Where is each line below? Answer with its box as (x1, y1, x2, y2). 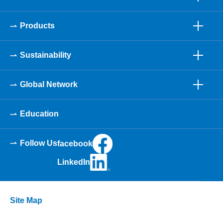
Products (20, 21, 55, 30)
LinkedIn (57, 157, 90, 166)
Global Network (20, 80, 78, 89)
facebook (57, 139, 93, 148)
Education (20, 110, 59, 118)
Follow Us (20, 139, 57, 147)
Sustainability (20, 51, 71, 59)
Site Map (10, 196, 42, 205)
